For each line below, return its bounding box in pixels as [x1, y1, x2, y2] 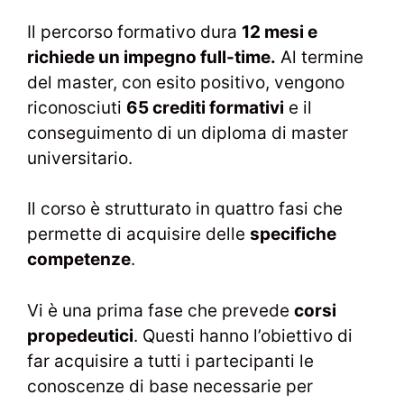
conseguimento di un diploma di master [27, 122, 348, 143]
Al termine [276, 46, 363, 68]
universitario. [27, 147, 133, 169]
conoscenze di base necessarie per [27, 375, 313, 397]
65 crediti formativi [126, 96, 284, 118]
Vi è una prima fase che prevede [27, 299, 294, 321]
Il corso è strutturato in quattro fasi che [27, 198, 343, 220]
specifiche [250, 224, 336, 245]
